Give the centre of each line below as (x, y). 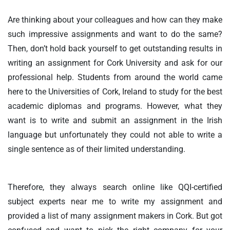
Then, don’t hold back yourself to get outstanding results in (115, 49)
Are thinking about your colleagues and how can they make (115, 20)
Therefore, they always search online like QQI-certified (115, 187)
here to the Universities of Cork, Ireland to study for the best (115, 92)
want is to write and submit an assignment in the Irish (115, 121)
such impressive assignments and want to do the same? (115, 34)
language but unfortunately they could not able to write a (115, 135)
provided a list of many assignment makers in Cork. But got (115, 216)
